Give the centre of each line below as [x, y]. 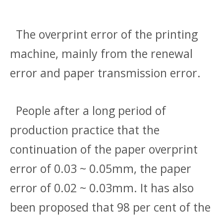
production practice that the [85, 130]
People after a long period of [88, 111]
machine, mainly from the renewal [101, 54]
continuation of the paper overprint [104, 149]
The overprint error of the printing [104, 34]
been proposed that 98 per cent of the [110, 207]
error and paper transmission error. [105, 73]
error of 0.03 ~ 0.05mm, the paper [101, 169]
